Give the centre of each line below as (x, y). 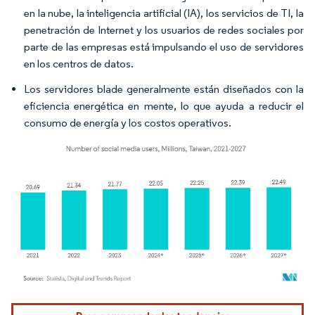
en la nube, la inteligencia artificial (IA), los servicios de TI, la (164, 13)
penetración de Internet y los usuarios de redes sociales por (164, 30)
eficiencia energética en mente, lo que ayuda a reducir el (164, 105)
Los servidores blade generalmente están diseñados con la (164, 89)
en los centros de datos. (79, 63)
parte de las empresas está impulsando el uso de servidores (164, 46)
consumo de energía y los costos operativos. (128, 122)
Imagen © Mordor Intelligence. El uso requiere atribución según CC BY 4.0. (152, 305)
